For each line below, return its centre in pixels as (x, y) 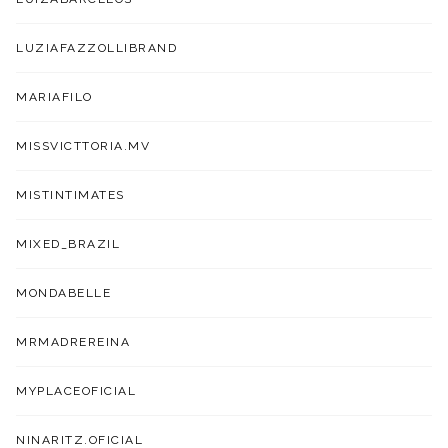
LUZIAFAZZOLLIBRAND (97, 47)
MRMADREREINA (73, 341)
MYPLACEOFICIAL (76, 390)
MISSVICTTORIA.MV (83, 145)
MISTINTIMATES (70, 194)
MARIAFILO (54, 96)
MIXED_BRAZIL (68, 243)
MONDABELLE (64, 292)
